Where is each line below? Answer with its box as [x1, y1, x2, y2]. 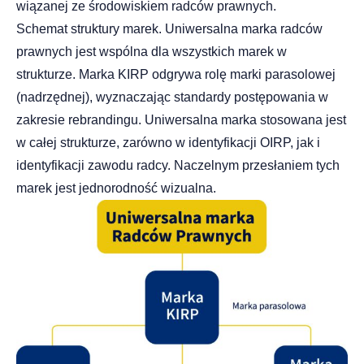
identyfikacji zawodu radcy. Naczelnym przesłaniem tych [16, 158, 340, 172]
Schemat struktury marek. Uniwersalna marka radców [16, 21, 323, 36]
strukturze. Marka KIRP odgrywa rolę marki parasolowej [16, 67, 336, 81]
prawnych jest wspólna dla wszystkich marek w [16, 44, 287, 58]
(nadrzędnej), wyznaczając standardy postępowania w [16, 89, 328, 104]
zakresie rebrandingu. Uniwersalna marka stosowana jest [16, 112, 346, 127]
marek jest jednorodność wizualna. [16, 180, 216, 195]
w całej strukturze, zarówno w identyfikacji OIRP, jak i [16, 135, 320, 149]
